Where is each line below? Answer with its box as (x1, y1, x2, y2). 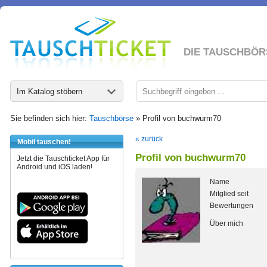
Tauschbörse (89, 114, 133, 123)
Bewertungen (210, 201, 253, 210)
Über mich (210, 219, 243, 228)
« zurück (135, 135, 163, 143)
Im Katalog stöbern (17, 87, 82, 96)
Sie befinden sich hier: (10, 114, 89, 123)
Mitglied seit (210, 190, 249, 198)
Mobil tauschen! (17, 138, 71, 146)
